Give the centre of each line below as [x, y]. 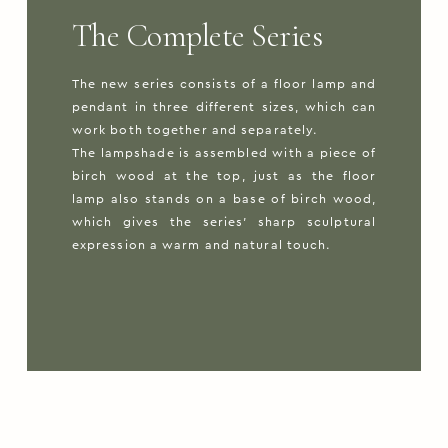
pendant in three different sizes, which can [224, 107]
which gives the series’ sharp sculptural [224, 222]
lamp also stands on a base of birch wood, [224, 199]
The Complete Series [197, 36]
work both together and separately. [194, 130]
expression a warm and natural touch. [201, 245]
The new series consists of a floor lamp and [224, 84]
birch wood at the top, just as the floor [224, 176]
